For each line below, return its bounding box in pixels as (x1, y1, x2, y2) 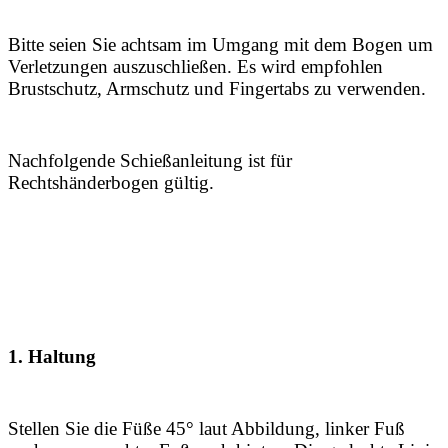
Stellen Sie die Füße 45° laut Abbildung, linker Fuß (8, 418, 405, 440)
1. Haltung (8, 346, 96, 368)
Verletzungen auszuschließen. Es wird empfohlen (8, 56, 383, 78)
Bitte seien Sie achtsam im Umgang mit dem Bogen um (8, 34, 433, 56)
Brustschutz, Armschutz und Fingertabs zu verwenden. (8, 78, 426, 100)
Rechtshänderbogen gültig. (8, 172, 214, 194)
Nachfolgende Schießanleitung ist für (8, 150, 292, 172)
